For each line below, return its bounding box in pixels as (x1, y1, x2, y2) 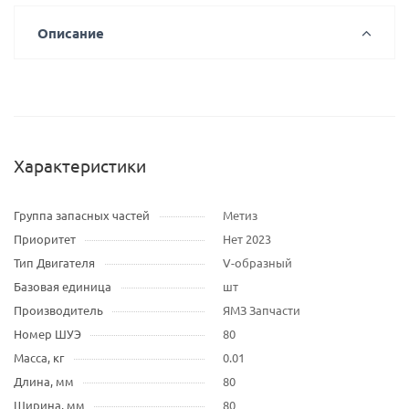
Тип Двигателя (14, 255, 95, 270)
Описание (37, 24, 104, 42)
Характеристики (14, 154, 146, 176)
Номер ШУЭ (14, 326, 81, 341)
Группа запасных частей (14, 207, 150, 223)
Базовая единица (14, 278, 111, 294)
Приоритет (14, 231, 76, 246)
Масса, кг (14, 350, 64, 365)
